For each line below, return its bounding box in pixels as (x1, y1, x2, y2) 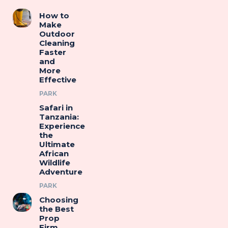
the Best (39, 204, 74, 214)
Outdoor (39, 29, 75, 39)
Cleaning (39, 38, 75, 48)
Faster (39, 47, 67, 58)
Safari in (39, 103, 73, 113)
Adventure (39, 167, 83, 177)
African (39, 149, 69, 159)
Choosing (39, 195, 79, 205)
